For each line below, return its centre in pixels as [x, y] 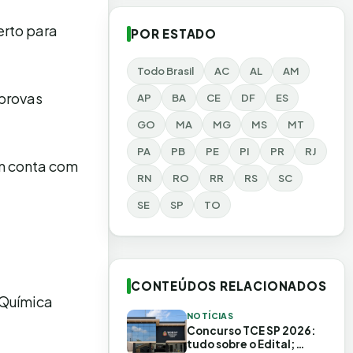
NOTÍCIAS [210, 316]
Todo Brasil [165, 71]
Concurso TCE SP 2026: [251, 331]
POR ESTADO [174, 33]
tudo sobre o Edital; [241, 344]
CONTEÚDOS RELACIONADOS [229, 286]
